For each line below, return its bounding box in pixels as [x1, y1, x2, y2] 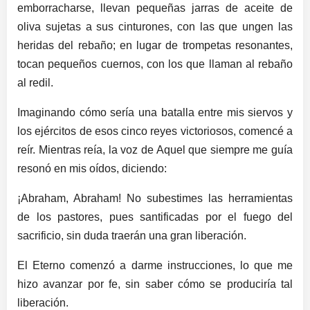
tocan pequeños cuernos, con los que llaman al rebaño [17, 57, 293, 70]
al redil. [17, 76, 53, 89]
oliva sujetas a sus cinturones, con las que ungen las [17, 20, 293, 33]
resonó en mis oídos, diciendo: [17, 162, 167, 174]
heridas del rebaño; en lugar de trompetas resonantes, [17, 39, 293, 51]
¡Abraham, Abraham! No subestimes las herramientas [17, 192, 293, 204]
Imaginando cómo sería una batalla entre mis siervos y [17, 106, 293, 118]
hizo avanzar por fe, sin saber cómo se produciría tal [17, 277, 293, 290]
